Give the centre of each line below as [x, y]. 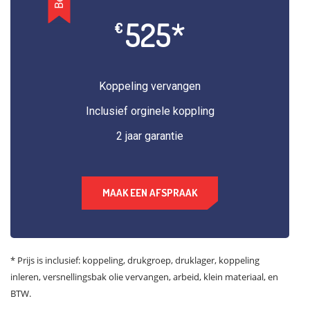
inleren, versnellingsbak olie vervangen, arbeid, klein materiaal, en [144, 277]
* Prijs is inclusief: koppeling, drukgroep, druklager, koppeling [135, 260]
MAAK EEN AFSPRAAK [150, 193]
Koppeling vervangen [150, 86]
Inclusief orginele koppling [150, 111]
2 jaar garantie [150, 136]
